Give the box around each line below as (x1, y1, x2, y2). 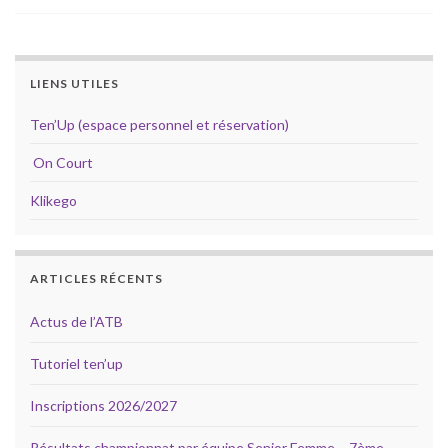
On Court (30, 154, 93, 172)
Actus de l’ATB (30, 313, 123, 331)
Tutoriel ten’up (30, 355, 123, 373)
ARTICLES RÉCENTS (30, 271, 163, 287)
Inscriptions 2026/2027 (30, 397, 177, 415)
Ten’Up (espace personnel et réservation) (30, 116, 289, 134)
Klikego (30, 192, 77, 210)
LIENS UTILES (30, 76, 119, 92)
